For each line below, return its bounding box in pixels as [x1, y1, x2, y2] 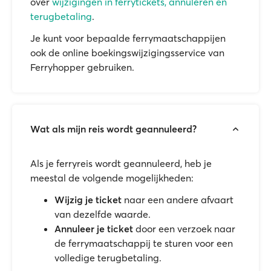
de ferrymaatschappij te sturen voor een [54, 237, 233, 249]
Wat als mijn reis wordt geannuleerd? [30, 123, 197, 135]
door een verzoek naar [133, 223, 235, 235]
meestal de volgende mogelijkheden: [30, 172, 194, 184]
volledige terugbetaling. [54, 252, 162, 264]
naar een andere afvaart [122, 194, 233, 206]
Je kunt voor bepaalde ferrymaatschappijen [30, 32, 226, 44]
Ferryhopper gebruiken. [30, 61, 134, 73]
